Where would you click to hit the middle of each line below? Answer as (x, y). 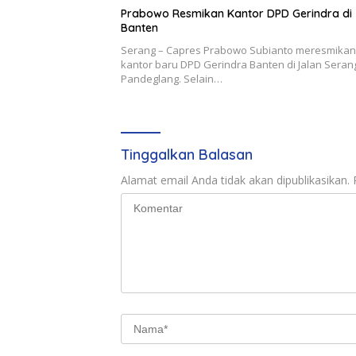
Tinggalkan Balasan (187, 154)
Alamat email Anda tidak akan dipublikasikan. (235, 180)
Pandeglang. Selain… (172, 78)
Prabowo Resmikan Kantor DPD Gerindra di (236, 13)
